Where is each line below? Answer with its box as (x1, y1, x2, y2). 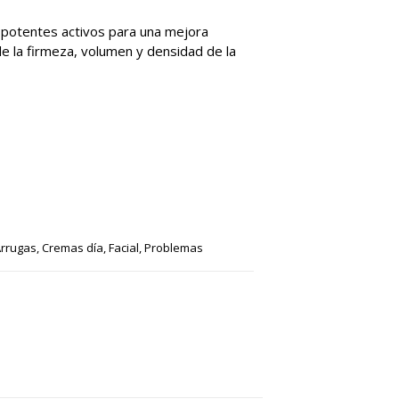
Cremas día (41, 240, 103, 256)
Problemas (143, 240, 203, 256)
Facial (108, 240, 139, 256)
